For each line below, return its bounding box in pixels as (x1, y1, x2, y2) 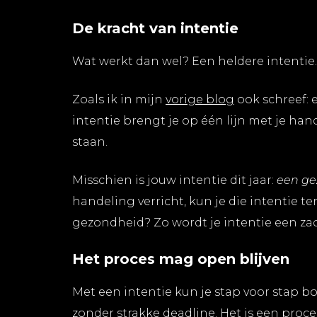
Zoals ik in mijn (72, 92, 166, 106)
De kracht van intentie (72, 19, 238, 37)
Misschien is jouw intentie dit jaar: (72, 173, 277, 187)
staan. (72, 134, 108, 149)
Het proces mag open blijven (72, 250, 289, 267)
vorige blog (166, 92, 234, 106)
